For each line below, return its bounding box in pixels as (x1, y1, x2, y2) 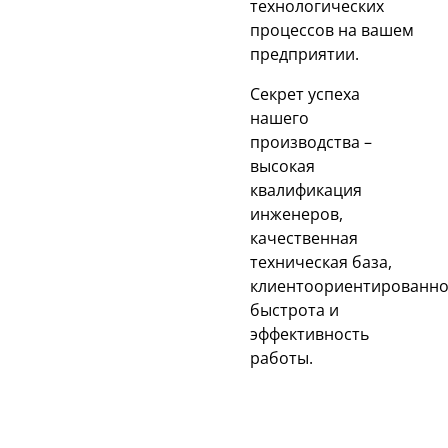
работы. (250, 346, 313, 369)
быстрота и (250, 298, 339, 321)
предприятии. (250, 42, 359, 65)
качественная (250, 226, 358, 249)
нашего (250, 106, 309, 129)
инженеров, (250, 202, 343, 225)
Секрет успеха (250, 82, 360, 105)
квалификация (250, 178, 362, 201)
